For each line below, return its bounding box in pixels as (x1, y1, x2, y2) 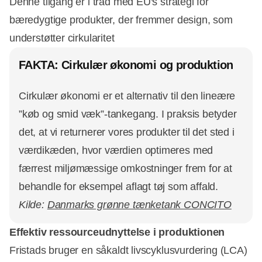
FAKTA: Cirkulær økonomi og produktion (19, 58, 233, 72)
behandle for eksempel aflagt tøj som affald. (19, 181, 219, 193)
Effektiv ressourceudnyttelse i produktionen (9, 226, 225, 239)
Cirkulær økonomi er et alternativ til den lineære (19, 90, 236, 102)
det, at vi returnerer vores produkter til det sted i (19, 126, 235, 139)
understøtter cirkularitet (9, 32, 118, 44)
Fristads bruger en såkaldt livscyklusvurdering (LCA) (9, 244, 247, 257)
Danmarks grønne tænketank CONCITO (47, 199, 232, 211)
